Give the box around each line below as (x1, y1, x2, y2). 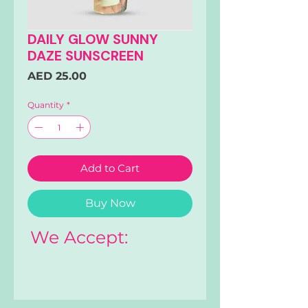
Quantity (27, 100, 64, 111)
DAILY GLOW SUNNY (27, 30, 158, 49)
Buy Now (85, 197, 135, 210)
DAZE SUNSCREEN (27, 47, 144, 65)
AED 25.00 (27, 69, 87, 83)
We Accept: (30, 227, 128, 248)
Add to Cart (80, 162, 140, 175)
